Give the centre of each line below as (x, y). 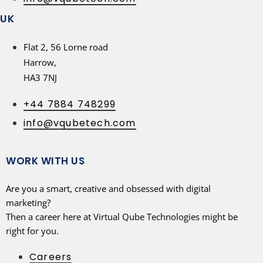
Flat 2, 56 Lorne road (66, 47)
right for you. (32, 230)
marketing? (28, 202)
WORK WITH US (45, 161)
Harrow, (40, 62)
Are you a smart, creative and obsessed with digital (108, 188)
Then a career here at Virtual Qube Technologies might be (122, 216)
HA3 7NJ (40, 77)
